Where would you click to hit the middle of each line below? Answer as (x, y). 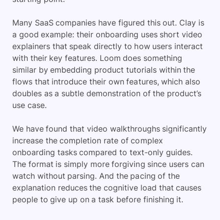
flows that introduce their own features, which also (106, 82)
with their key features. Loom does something (97, 58)
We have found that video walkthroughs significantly (110, 129)
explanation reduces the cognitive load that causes (107, 188)
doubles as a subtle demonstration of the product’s (107, 93)
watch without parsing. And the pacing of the (96, 176)
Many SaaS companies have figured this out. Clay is (108, 23)
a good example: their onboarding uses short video (107, 34)
